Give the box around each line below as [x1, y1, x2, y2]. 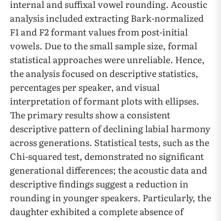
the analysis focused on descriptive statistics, [10, 67, 198, 80]
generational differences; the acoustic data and [10, 163, 207, 177]
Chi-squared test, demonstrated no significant [10, 149, 204, 163]
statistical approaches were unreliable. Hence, [10, 53, 205, 66]
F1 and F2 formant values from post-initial [10, 25, 188, 38]
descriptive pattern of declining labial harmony [10, 122, 210, 135]
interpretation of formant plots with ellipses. [10, 94, 199, 108]
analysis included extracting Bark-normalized [10, 11, 204, 25]
